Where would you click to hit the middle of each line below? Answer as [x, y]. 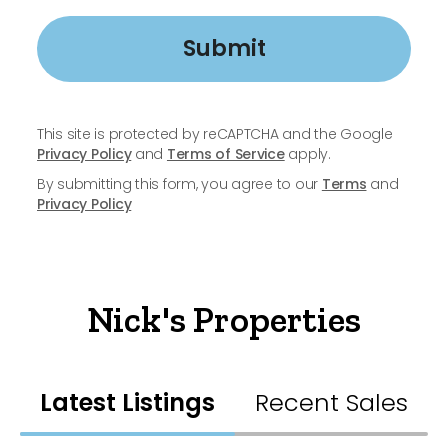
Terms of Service [225, 154]
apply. [307, 154]
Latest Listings [127, 403]
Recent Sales [331, 403]
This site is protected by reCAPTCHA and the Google [215, 134]
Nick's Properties [224, 320]
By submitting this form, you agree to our [179, 184]
